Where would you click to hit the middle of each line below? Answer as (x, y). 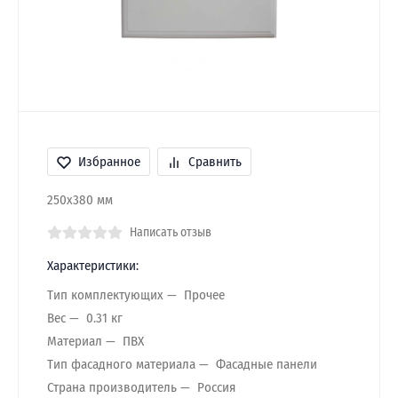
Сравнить (215, 162)
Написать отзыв (171, 232)
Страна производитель (112, 387)
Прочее (204, 295)
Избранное (109, 162)
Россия (216, 387)
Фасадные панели (267, 364)
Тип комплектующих (105, 295)
